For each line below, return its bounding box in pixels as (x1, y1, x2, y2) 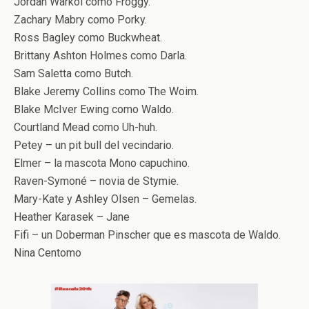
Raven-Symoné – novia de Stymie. (14, 174, 179, 188)
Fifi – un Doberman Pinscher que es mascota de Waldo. (14, 228, 281, 241)
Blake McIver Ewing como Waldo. (14, 102, 174, 116)
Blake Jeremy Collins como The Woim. (14, 84, 199, 98)
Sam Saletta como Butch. (14, 66, 133, 80)
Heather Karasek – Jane (14, 210, 130, 223)
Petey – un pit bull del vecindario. (14, 138, 174, 152)
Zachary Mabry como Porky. (14, 12, 147, 26)
